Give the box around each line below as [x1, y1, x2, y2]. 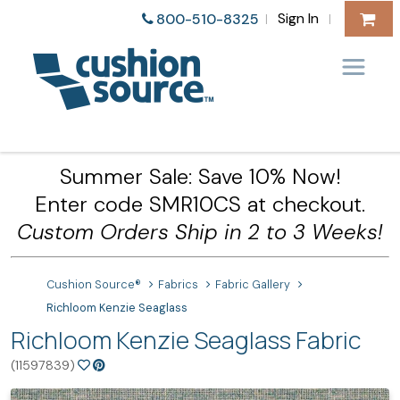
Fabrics [158, 278, 199, 292]
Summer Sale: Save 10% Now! [59, 162, 341, 190]
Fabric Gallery [215, 278, 291, 292]
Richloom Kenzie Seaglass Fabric [11, 324, 361, 356]
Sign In [277, 8, 319, 28]
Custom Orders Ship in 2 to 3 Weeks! [17, 218, 383, 246]
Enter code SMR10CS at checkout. [35, 190, 365, 218]
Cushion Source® [46, 278, 141, 292]
